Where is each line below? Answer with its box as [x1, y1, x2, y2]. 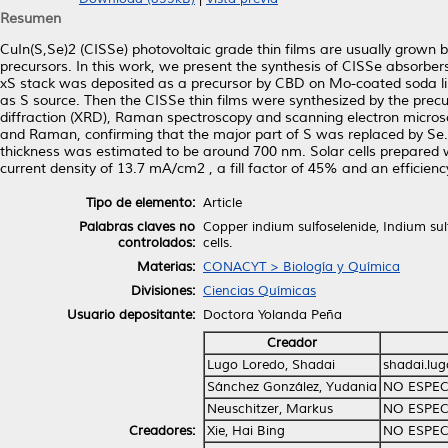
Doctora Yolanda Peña [203, 306, 342, 323]
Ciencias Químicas [203, 282, 316, 299]
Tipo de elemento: [86, 194, 195, 211]
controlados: [118, 234, 195, 251]
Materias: [137, 258, 195, 275]
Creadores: [129, 422, 195, 439]
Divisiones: [131, 282, 195, 299]
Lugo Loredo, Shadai [207, 356, 335, 373]
